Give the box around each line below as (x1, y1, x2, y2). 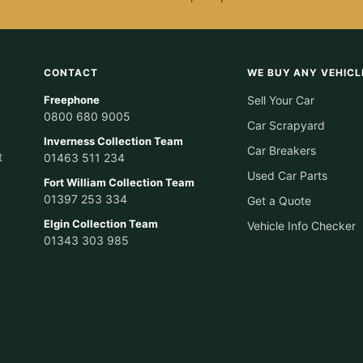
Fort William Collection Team (44, 175, 195, 189)
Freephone (44, 92, 100, 106)
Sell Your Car (246, 92, 314, 107)
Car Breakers (246, 143, 316, 157)
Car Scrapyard (246, 117, 325, 132)
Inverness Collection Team (44, 134, 184, 147)
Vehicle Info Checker (246, 218, 356, 233)
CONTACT (44, 66, 98, 79)
